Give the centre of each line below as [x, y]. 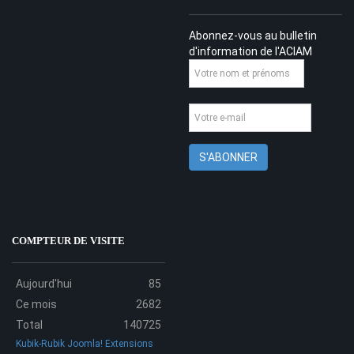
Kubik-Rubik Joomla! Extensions [84, 344]
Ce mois [36, 305]
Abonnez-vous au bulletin [253, 36]
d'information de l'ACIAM [250, 52]
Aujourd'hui [43, 284]
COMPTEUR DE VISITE [68, 241]
